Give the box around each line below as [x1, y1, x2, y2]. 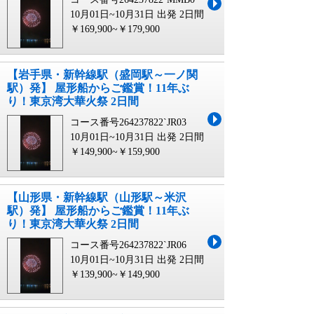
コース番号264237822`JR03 [70, 116, 186, 128]
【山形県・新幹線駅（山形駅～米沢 [7, 191, 186, 203]
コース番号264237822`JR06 [70, 239, 186, 250]
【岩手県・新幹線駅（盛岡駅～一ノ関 [7, 68, 198, 81]
